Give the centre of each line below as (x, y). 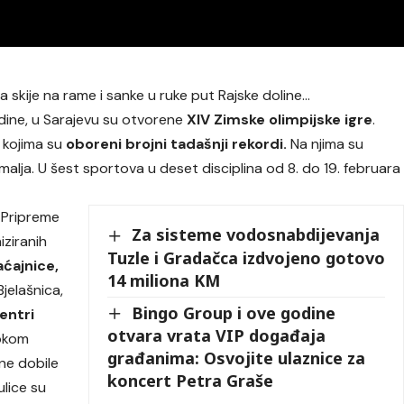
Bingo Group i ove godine (234, 312)
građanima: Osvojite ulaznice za (237, 358)
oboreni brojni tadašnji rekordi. (177, 144)
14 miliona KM (164, 280)
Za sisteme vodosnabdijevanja (256, 235)
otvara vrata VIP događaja (217, 336)
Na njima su (326, 144)
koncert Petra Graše (191, 381)
